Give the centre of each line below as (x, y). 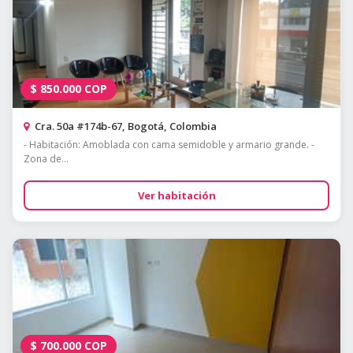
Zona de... (46, 159)
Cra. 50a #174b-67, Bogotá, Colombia (124, 126)
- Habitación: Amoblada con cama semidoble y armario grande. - (169, 145)
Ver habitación (176, 196)
